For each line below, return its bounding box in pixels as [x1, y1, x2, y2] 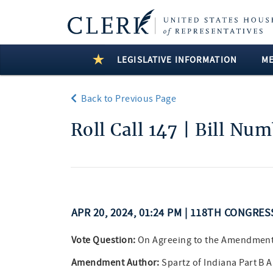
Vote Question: [71, 234, 136, 246]
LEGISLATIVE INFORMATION [117, 54, 237, 66]
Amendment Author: [71, 257, 160, 269]
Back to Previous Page [77, 93, 177, 105]
